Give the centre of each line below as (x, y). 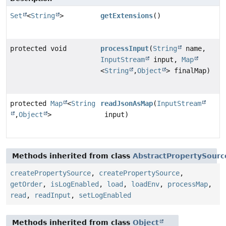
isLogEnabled (75, 184)
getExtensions (127, 16)
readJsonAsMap (127, 104)
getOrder (26, 184)
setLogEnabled (105, 195)
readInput (52, 195)
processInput (125, 49)
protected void (38, 49)
